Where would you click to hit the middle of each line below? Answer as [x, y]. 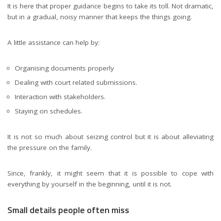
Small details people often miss [68, 210]
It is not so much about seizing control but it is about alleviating [110, 137]
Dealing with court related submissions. [76, 83]
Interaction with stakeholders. [60, 97]
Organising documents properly [64, 68]
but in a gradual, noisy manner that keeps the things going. [100, 17]
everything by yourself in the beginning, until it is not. [90, 184]
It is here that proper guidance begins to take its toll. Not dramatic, [110, 6]
